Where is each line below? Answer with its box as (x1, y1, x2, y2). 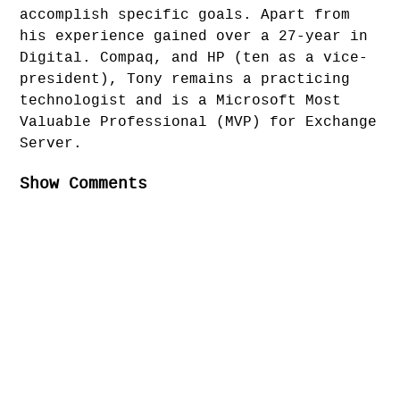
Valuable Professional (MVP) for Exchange (20, 113, 378, 130)
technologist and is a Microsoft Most (20, 92, 342, 109)
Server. (20, 135, 83, 152)
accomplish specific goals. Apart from (20, 6, 351, 23)
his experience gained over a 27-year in (20, 28, 369, 45)
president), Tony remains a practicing (20, 71, 351, 87)
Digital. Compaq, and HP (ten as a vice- (20, 49, 369, 66)
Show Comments (20, 174, 148, 194)
